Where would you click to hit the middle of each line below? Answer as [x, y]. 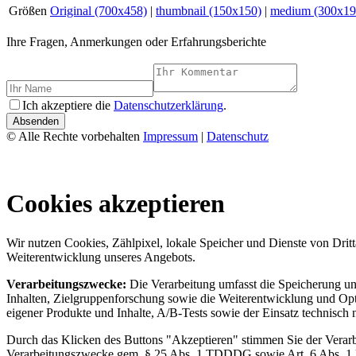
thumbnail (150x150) [209, 10]
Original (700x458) [99, 10]
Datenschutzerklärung [168, 105]
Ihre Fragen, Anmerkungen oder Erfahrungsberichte [136, 41]
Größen [28, 10]
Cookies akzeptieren [116, 204]
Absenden [36, 121]
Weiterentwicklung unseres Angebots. [101, 257]
